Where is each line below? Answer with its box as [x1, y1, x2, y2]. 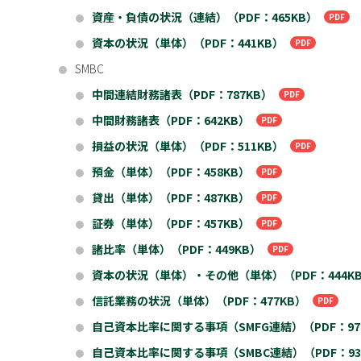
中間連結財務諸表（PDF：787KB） [92, 86, 272, 102]
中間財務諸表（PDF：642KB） [92, 112, 250, 128]
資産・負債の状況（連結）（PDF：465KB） [92, 9, 317, 25]
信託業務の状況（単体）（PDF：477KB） [92, 293, 306, 309]
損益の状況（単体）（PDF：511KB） [92, 138, 284, 154]
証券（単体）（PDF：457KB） [92, 215, 250, 231]
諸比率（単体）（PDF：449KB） [92, 241, 261, 257]
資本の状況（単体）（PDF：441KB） [92, 35, 284, 51]
